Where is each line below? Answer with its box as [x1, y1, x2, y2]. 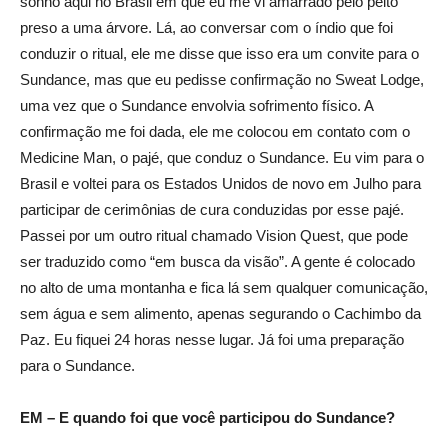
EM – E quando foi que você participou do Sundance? [20, 409, 395, 426]
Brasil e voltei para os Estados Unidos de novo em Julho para [20, 175, 421, 192]
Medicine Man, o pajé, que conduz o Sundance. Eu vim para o [20, 149, 424, 166]
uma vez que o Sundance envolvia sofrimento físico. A [20, 97, 373, 114]
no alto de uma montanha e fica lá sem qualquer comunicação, [20, 279, 428, 296]
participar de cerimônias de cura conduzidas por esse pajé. [20, 201, 404, 218]
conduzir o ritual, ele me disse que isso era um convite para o [20, 45, 419, 62]
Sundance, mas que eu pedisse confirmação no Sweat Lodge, [20, 71, 424, 88]
